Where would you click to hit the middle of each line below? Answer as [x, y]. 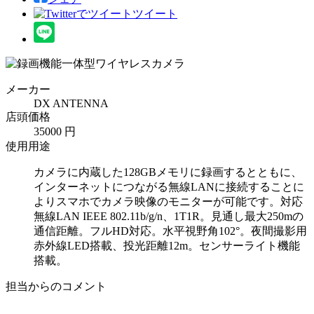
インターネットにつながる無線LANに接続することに [169, 186]
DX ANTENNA [71, 103]
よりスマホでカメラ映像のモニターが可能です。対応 [168, 201]
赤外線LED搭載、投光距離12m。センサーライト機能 [167, 245]
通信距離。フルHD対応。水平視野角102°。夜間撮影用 [170, 231]
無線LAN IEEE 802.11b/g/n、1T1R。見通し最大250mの [169, 216]
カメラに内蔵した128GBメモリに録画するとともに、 [168, 172]
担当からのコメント [56, 286]
